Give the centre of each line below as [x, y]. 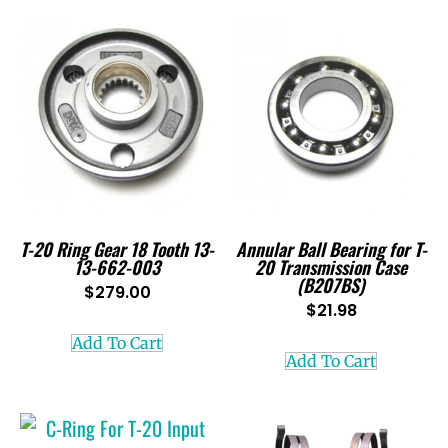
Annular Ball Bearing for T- [331, 248]
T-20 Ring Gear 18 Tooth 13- [117, 248]
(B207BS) [331, 284]
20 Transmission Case [331, 266]
